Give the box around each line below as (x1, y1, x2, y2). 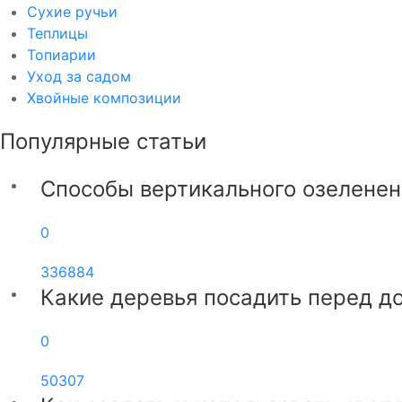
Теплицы (27, 24, 88, 42)
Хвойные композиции (27, 89, 181, 107)
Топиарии (27, 46, 96, 64)
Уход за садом (27, 67, 131, 85)
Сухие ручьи (27, 3, 118, 21)
